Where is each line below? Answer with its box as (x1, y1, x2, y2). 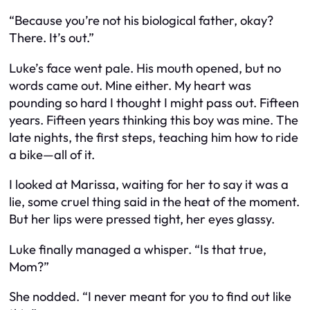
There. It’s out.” (9, 30, 94, 46)
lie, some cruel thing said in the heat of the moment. (9, 194, 300, 210)
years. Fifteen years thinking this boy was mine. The (9, 111, 298, 128)
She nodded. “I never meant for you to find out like (9, 289, 291, 304)
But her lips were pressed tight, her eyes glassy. (9, 211, 275, 228)
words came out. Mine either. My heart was (9, 77, 251, 93)
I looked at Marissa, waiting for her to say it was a (9, 176, 289, 193)
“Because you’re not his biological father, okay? (9, 12, 273, 29)
